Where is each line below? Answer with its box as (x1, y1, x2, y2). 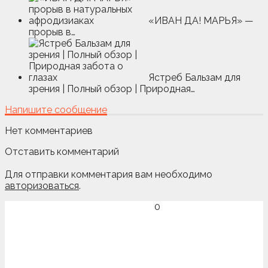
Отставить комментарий (5, 146, 119, 158)
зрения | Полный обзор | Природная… (29, 83, 195, 95)
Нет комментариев (5, 125, 93, 137)
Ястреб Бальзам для (148, 72, 240, 84)
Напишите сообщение (5, 104, 107, 116)
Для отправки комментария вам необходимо (5, 168, 212, 180)
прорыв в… (29, 26, 75, 38)
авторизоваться (5, 179, 79, 191)
